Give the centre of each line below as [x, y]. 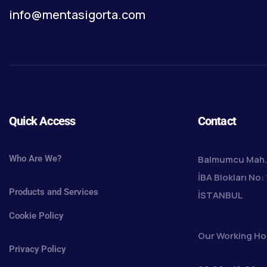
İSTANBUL [220, 195]
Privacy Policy [37, 249]
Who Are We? [35, 159]
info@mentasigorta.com [77, 14]
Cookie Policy [36, 216]
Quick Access [42, 121]
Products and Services [54, 192]
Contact [217, 121]
